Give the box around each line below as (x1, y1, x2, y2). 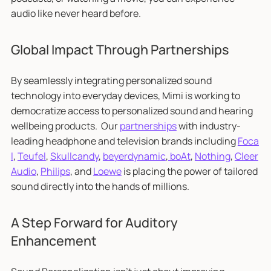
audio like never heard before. (10, 6, 141, 20)
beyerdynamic (102, 149, 166, 163)
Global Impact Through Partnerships (10, 40, 229, 58)
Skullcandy (50, 149, 99, 163)
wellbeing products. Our (10, 119, 120, 132)
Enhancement (10, 231, 97, 249)
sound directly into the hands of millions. (10, 179, 189, 193)
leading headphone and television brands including (10, 134, 238, 148)
